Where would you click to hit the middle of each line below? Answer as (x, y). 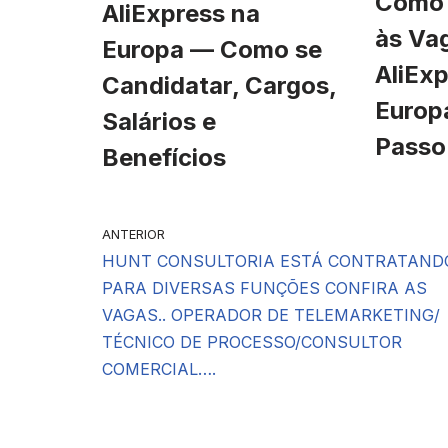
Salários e (159, 121)
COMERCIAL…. (159, 368)
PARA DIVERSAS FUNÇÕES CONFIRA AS (264, 287)
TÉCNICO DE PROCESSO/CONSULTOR (252, 341)
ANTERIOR (133, 234)
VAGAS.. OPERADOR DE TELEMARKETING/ (271, 314)
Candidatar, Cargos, (219, 85)
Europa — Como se (212, 49)
